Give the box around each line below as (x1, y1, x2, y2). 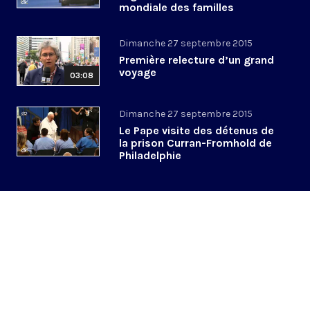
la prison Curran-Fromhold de (119, 136, 272, 150)
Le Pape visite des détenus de (119, 124, 274, 138)
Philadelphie (119, 149, 181, 163)
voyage (119, 66, 156, 80)
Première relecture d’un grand (119, 53, 274, 67)
